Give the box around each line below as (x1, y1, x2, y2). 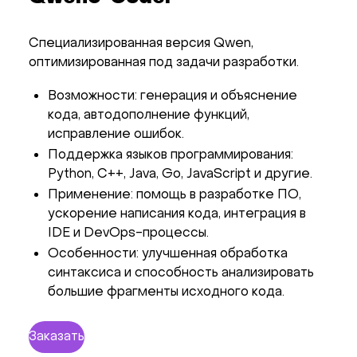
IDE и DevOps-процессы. (48, 226, 209, 240)
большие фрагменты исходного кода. (48, 285, 284, 299)
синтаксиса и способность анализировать (48, 266, 314, 280)
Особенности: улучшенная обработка (48, 247, 288, 261)
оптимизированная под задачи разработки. (29, 56, 299, 69)
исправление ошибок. (48, 127, 184, 141)
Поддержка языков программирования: (48, 148, 293, 162)
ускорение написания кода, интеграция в (48, 207, 306, 221)
